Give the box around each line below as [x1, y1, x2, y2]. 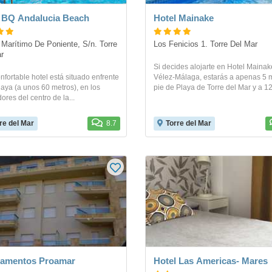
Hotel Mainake [154, 12, 214, 23]
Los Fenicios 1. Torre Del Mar [154, 40, 257, 49]
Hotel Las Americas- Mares [154, 256, 268, 266]
